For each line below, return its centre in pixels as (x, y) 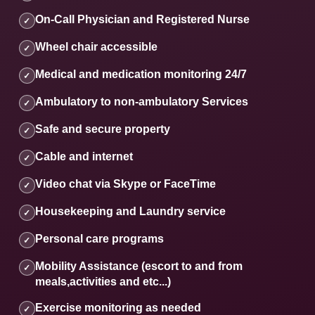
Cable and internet (84, 156)
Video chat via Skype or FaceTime (125, 184)
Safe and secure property (102, 129)
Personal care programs (99, 239)
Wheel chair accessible (96, 47)
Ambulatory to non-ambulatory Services (141, 102)
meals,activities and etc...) (103, 282)
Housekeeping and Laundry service (130, 211)
